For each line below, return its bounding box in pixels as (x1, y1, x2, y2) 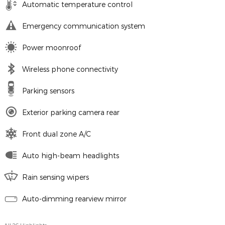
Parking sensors (22, 86, 74, 95)
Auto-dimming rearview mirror (22, 194, 127, 203)
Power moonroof (22, 43, 81, 52)
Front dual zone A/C (22, 130, 91, 139)
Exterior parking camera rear (22, 108, 120, 117)
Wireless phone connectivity (22, 65, 118, 74)
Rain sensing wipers (22, 173, 89, 182)
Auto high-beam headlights (22, 151, 119, 160)
